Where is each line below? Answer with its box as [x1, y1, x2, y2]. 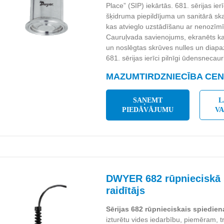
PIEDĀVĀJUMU [122, 106, 174, 113]
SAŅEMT [133, 96, 163, 104]
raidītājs [106, 185, 145, 196]
